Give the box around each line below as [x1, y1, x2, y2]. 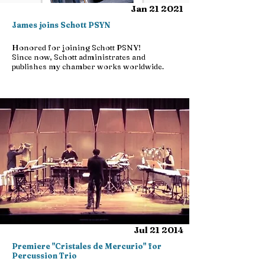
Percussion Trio [12, 251, 77, 260]
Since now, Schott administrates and [12, 52, 146, 62]
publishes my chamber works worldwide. [12, 62, 164, 71]
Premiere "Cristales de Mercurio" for [12, 241, 161, 251]
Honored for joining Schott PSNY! [12, 43, 141, 52]
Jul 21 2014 [134, 224, 183, 235]
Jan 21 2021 [131, 3, 183, 14]
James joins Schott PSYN [12, 20, 110, 30]
